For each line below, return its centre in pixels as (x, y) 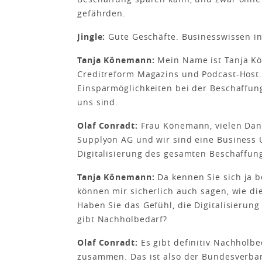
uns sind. (98, 102)
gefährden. (102, 13)
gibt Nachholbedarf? (123, 219)
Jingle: (93, 37)
